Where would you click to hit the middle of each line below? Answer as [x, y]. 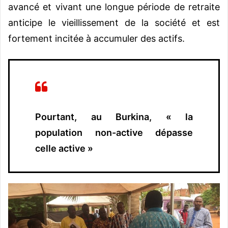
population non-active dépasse [114, 132]
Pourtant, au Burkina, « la [114, 117]
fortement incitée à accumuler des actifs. [96, 38]
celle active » [64, 148]
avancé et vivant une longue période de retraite [114, 7]
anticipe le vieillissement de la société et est [114, 22]
